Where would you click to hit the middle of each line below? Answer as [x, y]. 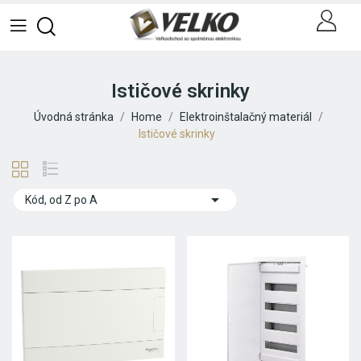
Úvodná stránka [74, 117]
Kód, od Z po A [61, 200]
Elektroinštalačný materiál [246, 117]
